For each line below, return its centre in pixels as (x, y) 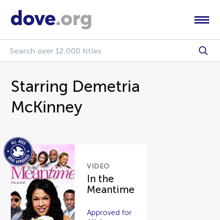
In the (101, 179)
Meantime (111, 189)
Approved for (110, 212)
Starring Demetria (76, 86)
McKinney (47, 107)
